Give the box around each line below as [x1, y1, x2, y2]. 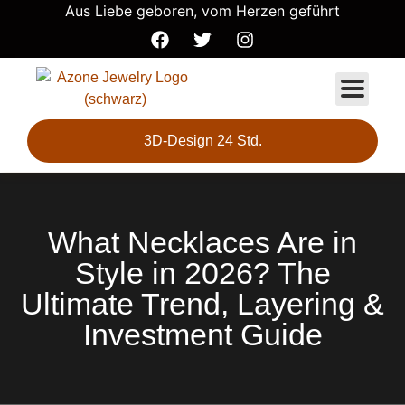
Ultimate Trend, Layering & [21, 287, 384, 321]
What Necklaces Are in [48, 225, 357, 259]
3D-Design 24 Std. [143, 133, 262, 148]
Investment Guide [82, 317, 323, 352]
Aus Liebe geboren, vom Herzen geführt [65, 2, 340, 20]
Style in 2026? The [74, 256, 331, 290]
